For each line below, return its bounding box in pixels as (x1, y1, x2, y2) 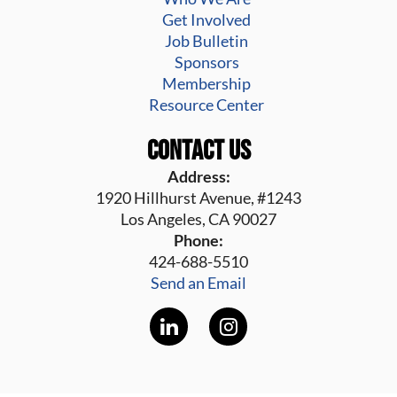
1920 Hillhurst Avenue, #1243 (96, 188, 301, 208)
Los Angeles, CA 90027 (121, 209, 276, 230)
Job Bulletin (165, 31, 248, 51)
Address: (167, 167, 230, 187)
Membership (162, 74, 251, 94)
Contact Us (146, 134, 251, 166)
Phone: (174, 230, 223, 251)
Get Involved (162, 10, 251, 30)
